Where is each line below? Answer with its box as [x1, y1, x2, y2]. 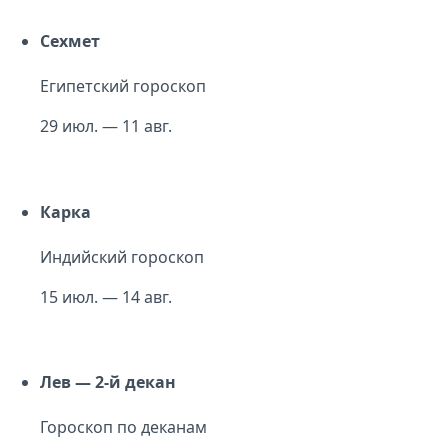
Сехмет [40, 29, 100, 52]
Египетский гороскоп [40, 75, 206, 98]
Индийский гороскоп [40, 245, 204, 268]
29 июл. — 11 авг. [40, 115, 172, 138]
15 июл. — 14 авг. [40, 285, 172, 308]
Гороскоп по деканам [40, 416, 207, 439]
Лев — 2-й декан [40, 371, 176, 394]
